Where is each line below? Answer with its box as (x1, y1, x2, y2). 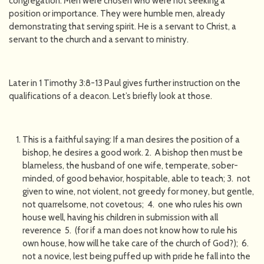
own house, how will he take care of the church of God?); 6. (22, 237, 250, 249)
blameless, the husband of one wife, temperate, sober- (22, 160, 238, 171)
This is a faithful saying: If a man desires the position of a (22, 134, 240, 145)
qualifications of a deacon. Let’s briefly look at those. (9, 90, 212, 101)
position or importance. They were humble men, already (9, 8, 225, 19)
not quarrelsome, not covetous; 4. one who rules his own (22, 199, 242, 210)
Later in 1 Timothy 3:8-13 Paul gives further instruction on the (9, 77, 240, 88)
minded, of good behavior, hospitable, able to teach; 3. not (22, 173, 250, 184)
